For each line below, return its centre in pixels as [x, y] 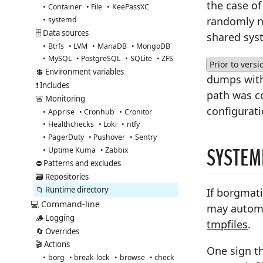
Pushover [109, 137]
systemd [62, 19]
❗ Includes [53, 85]
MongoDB [154, 46]
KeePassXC [130, 7]
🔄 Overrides [58, 231]
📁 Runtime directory [73, 190]
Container [65, 7]
